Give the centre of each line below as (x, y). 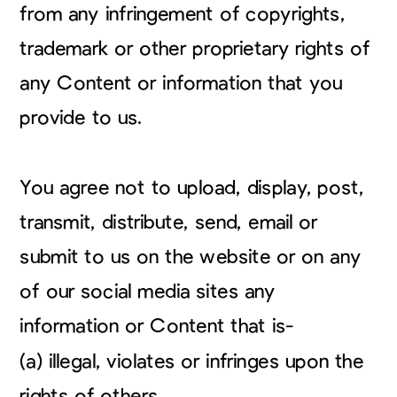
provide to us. (81, 118)
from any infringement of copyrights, (183, 14)
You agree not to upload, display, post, (192, 187)
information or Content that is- (160, 326)
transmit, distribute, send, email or (169, 222)
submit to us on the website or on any (191, 257)
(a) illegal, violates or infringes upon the (192, 361)
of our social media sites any (148, 292)
